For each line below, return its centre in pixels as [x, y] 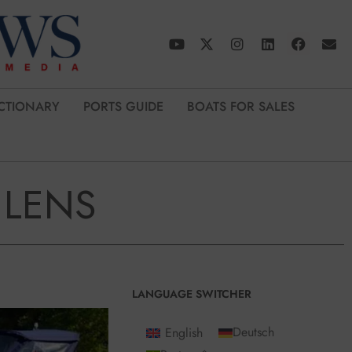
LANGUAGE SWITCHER [191, 294]
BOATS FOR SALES [241, 107]
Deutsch [254, 332]
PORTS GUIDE [123, 107]
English [184, 332]
